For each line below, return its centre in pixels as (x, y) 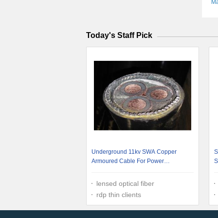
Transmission (109, 170)
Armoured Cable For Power (128, 161)
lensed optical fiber (125, 183)
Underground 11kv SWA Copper (134, 152)
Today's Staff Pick (119, 35)
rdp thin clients (119, 195)
